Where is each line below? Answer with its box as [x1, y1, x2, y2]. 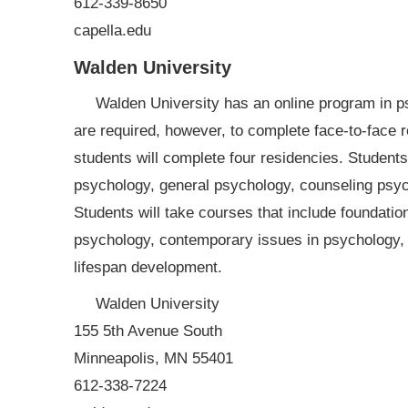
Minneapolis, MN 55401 [73, 350, 233, 367]
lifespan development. [73, 259, 222, 276]
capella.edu [73, 22, 151, 39]
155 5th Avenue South [73, 322, 222, 340]
